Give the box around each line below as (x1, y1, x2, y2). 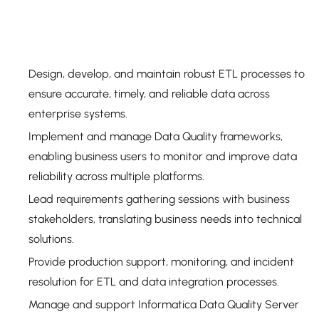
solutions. (28, 232, 74, 246)
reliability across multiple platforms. (28, 169, 204, 183)
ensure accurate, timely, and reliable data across (28, 87, 270, 100)
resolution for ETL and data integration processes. (28, 275, 279, 288)
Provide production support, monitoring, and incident (28, 255, 294, 268)
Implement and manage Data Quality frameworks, (28, 130, 283, 143)
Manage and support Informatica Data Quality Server (28, 298, 299, 311)
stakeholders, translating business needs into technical (28, 212, 302, 226)
